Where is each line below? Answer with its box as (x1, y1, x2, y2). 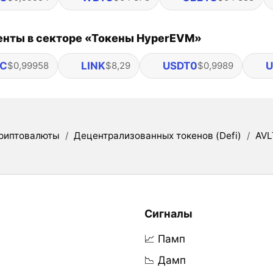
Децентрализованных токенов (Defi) (73, 130, 241, 142)
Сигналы (144, 207, 193, 221)
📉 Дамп (144, 254, 186, 267)
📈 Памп (144, 233, 185, 246)
